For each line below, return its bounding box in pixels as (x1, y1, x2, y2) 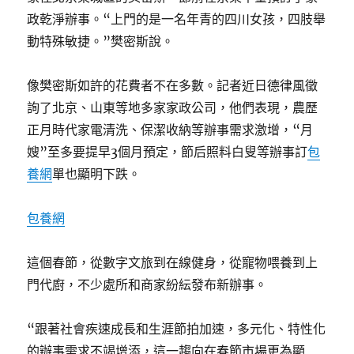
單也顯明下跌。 (52, 166, 141, 183)
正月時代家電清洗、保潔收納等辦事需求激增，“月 (27, 122, 314, 138)
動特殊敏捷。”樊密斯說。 (27, 33, 175, 50)
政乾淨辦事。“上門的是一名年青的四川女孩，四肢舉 (27, 11, 326, 28)
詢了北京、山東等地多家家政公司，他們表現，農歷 (27, 100, 318, 116)
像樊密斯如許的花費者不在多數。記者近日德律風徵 (27, 77, 318, 94)
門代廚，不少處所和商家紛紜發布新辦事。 (27, 277, 268, 293)
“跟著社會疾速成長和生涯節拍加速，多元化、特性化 (27, 321, 326, 337)
